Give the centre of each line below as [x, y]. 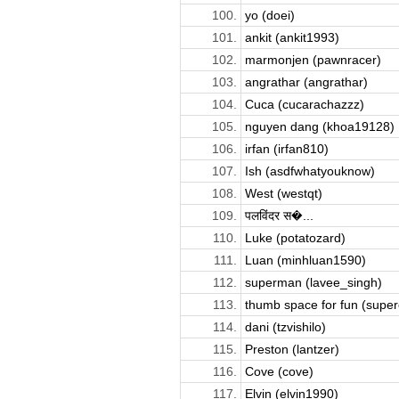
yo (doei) [269, 15]
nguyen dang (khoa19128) [319, 126]
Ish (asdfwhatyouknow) [309, 171]
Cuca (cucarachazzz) [304, 104]
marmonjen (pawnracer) [313, 59]
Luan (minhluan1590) [305, 260]
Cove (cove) [279, 371]
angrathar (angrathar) [306, 81]
